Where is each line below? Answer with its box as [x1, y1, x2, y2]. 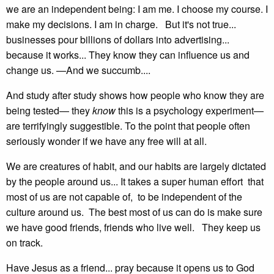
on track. [6, 235, 43, 250]
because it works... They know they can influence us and [6, 48, 250, 62]
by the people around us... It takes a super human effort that [6, 174, 264, 188]
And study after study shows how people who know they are [6, 88, 264, 102]
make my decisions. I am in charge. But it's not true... [6, 17, 236, 31]
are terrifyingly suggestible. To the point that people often [6, 119, 250, 133]
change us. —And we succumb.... [6, 63, 150, 77]
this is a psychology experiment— [116, 103, 264, 117]
